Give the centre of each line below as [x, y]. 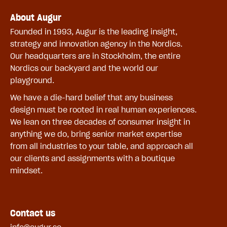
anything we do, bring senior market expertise [96, 134]
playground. [34, 80]
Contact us [33, 213]
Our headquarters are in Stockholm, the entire [95, 56]
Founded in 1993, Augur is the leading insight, [94, 31]
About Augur [36, 17]
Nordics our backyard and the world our [84, 68]
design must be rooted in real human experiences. [103, 109]
